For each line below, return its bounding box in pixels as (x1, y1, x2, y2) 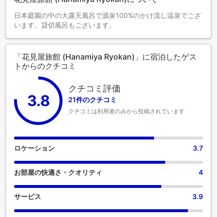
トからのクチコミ (14, 61, 76, 71)
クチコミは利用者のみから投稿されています (68, 108, 185, 115)
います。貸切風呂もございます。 (14, 20, 116, 29)
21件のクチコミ (68, 95, 117, 104)
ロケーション (14, 143, 55, 152)
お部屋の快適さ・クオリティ (14, 168, 102, 176)
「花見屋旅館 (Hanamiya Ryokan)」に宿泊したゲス (14, 51, 197, 62)
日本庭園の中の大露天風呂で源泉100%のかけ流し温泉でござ (14, 11, 201, 19)
